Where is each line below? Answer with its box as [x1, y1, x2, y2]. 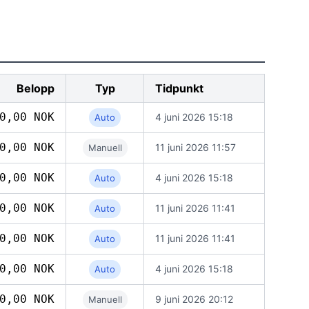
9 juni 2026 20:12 [155, 293, 233, 305]
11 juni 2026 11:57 [155, 141, 236, 153]
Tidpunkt [155, 81, 203, 95]
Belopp [17, 81, 54, 95]
